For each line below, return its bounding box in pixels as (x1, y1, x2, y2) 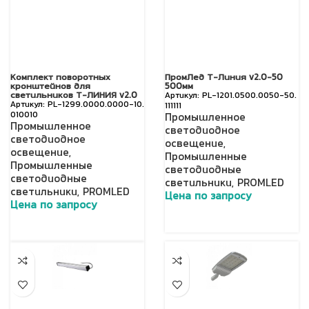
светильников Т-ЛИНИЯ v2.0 (10, 92, 137, 100)
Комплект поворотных (10, 74, 110, 82)
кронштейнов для (10, 83, 90, 91)
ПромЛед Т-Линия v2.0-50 (165, 74, 283, 82)
